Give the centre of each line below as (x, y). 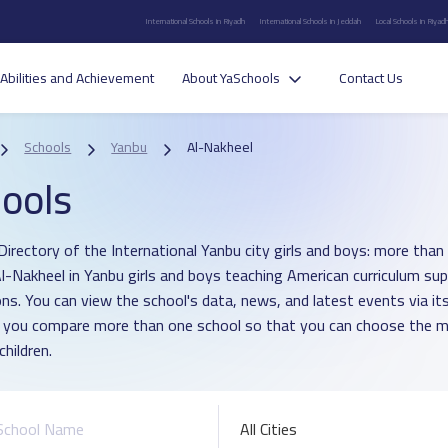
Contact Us (370, 78)
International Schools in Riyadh (195, 21)
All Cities (268, 429)
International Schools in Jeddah (310, 21)
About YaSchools (230, 78)
